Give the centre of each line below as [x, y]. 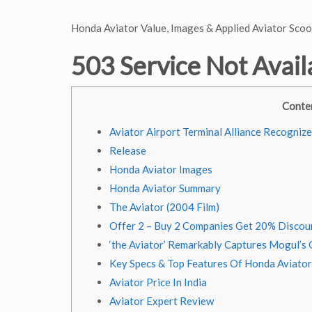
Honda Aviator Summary [165, 188]
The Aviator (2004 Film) [164, 207]
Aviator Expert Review [162, 301]
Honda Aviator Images [161, 169]
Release [128, 150]
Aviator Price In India [158, 282]
